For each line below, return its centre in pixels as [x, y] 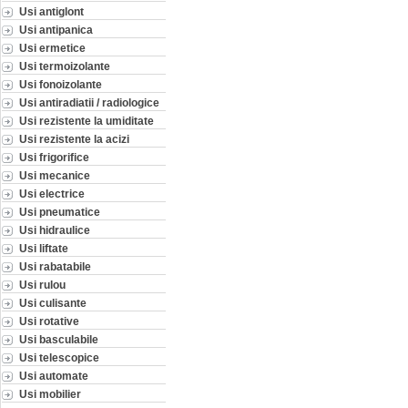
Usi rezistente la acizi [74, 138]
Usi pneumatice [60, 211]
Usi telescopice [59, 357]
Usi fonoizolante [61, 84]
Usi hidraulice [55, 229]
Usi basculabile [59, 339]
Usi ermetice [52, 47]
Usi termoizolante [65, 66]
